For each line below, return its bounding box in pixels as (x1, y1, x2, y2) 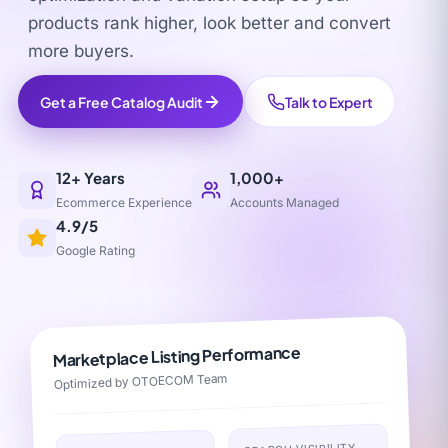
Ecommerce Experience (56, 195, 192, 210)
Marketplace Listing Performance (52, 341, 301, 371)
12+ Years (56, 168, 125, 187)
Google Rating (56, 243, 135, 258)
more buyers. (28, 41, 134, 61)
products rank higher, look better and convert (28, 13, 391, 33)
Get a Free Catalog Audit (40, 92, 203, 111)
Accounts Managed (230, 195, 339, 210)
